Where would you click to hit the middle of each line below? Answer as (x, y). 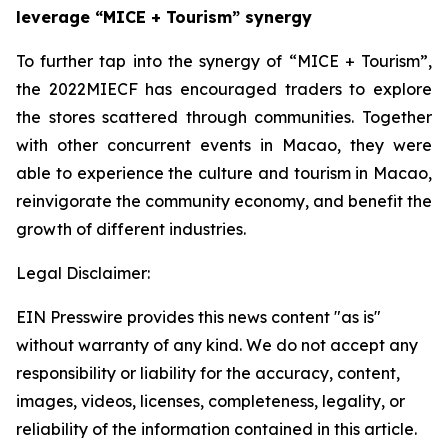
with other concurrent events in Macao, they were (224, 145)
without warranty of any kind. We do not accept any (217, 345)
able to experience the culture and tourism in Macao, (224, 173)
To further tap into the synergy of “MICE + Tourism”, (224, 61)
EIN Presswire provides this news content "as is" (198, 317)
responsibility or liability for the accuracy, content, (208, 373)
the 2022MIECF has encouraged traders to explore (224, 89)
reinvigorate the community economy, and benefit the (224, 201)
